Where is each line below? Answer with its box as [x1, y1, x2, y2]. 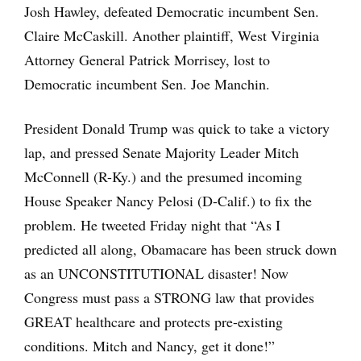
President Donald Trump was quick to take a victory [24, 118, 330, 138]
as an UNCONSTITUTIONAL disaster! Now [24, 263, 288, 283]
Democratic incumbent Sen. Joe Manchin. [24, 74, 270, 93]
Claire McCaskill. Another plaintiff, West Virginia [24, 26, 319, 45]
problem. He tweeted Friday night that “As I [24, 215, 280, 234]
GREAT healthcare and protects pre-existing [24, 312, 283, 331]
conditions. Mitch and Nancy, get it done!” [24, 336, 275, 355]
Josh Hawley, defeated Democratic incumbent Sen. [24, 2, 319, 21]
